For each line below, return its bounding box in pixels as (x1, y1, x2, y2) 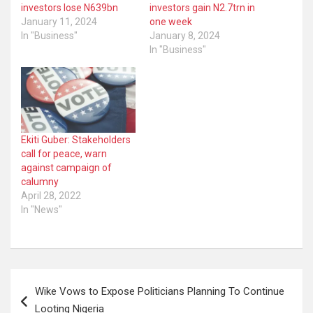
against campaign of (21, 161, 112, 173)
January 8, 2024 (150, 30, 220, 42)
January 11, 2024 (21, 16, 97, 28)
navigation (10, 291, 92, 312)
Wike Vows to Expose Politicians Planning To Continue (35, 284, 284, 298)
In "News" (21, 203, 62, 215)
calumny (21, 175, 59, 187)
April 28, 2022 (21, 189, 81, 201)
